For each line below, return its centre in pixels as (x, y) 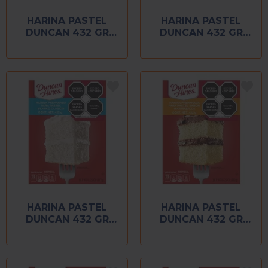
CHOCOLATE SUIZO (201, 45)
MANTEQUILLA (201, 232)
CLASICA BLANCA (67, 232)
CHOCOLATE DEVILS (67, 45)
